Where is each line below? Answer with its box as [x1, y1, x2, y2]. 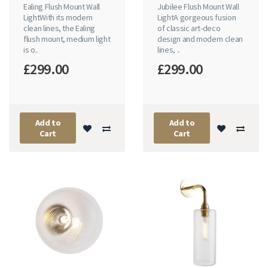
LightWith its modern [23, 12, 93, 23]
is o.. [23, 44, 38, 56]
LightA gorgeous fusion [157, 12, 236, 23]
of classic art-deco [157, 23, 221, 34]
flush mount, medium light [23, 33, 111, 45]
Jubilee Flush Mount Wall [157, 1, 239, 13]
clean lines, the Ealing [23, 23, 95, 34]
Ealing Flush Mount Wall [23, 1, 100, 13]
